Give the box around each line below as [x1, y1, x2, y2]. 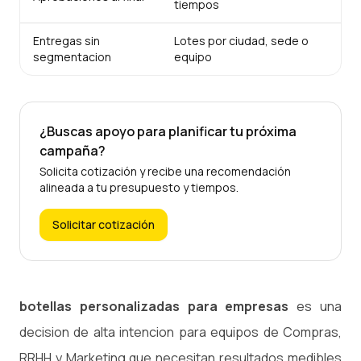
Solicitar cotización [52, 216, 155, 232]
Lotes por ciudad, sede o [174, 32, 309, 48]
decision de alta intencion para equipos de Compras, [19, 322, 342, 341]
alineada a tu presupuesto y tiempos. [39, 179, 239, 195]
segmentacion [33, 48, 111, 64]
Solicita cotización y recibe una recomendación [39, 163, 291, 179]
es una [288, 297, 342, 315]
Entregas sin [33, 32, 100, 48]
